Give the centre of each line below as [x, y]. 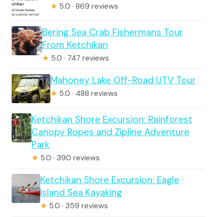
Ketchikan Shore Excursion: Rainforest [112, 119]
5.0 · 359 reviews [78, 206]
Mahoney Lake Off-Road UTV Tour [123, 80]
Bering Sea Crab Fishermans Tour [112, 32]
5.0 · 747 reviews [79, 58]
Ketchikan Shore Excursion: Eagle [110, 180]
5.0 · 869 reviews [88, 6]
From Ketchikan [75, 45]
